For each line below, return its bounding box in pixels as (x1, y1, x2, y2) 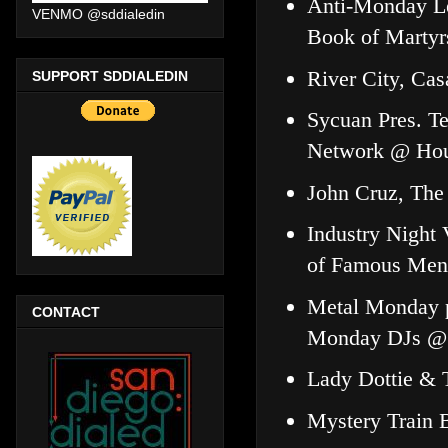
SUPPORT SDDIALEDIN (32, 67, 188, 84)
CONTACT (32, 303, 100, 320)
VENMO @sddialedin (32, 6, 165, 23)
